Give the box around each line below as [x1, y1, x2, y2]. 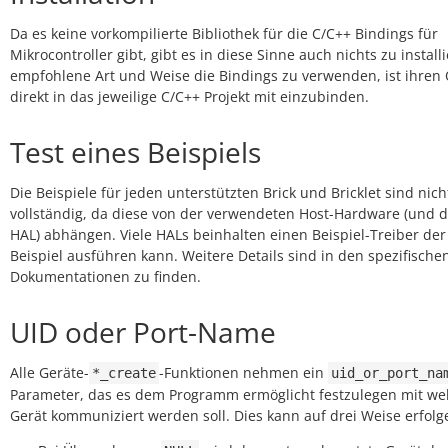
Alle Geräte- [10, 363, 89, 382]
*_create [92, 365, 156, 381]
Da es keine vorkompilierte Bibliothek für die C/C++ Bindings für [10, 24, 438, 43]
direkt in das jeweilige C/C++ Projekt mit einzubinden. [10, 87, 369, 106]
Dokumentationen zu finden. [10, 267, 201, 286]
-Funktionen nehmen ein [159, 363, 328, 382]
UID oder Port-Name [10, 313, 276, 351]
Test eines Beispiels [10, 133, 261, 171]
